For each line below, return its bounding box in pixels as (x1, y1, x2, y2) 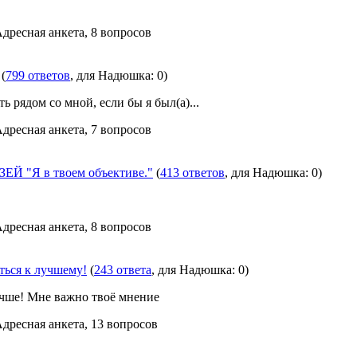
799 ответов (6, 69, 70, 82)
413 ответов (160, 166, 225, 179)
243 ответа (94, 263, 151, 277)
